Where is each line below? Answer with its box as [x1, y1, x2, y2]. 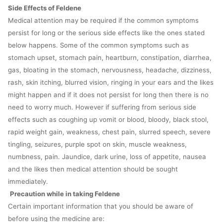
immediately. [8, 177, 48, 186]
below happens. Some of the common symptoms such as [8, 41, 189, 50]
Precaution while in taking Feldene [10, 190, 120, 198]
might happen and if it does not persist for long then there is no [8, 91, 209, 99]
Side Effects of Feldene [8, 4, 81, 12]
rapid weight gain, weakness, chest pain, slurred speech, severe [8, 128, 211, 136]
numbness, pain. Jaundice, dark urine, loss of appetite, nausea [8, 153, 206, 161]
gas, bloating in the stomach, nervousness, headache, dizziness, [8, 66, 212, 74]
